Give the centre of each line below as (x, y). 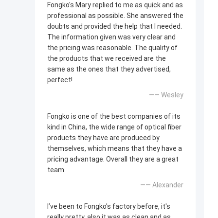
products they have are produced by (103, 138)
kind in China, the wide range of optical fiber (114, 127)
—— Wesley (166, 95)
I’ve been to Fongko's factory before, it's (109, 207)
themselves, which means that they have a (115, 149)
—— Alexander (162, 185)
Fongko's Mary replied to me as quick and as (115, 5)
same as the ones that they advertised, (109, 69)
